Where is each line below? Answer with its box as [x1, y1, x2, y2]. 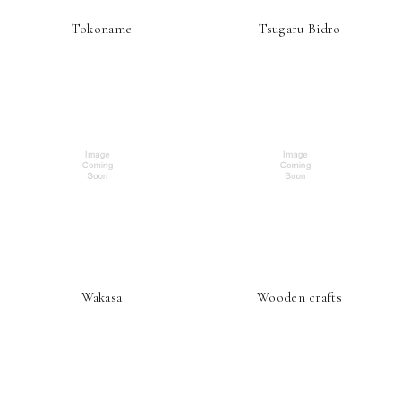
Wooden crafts [257, 289, 342, 305]
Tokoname [71, 21, 132, 37]
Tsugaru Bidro [258, 21, 341, 37]
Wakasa [81, 289, 123, 305]
